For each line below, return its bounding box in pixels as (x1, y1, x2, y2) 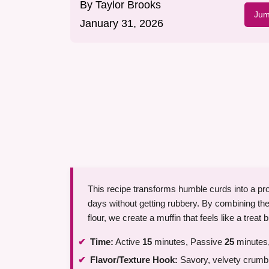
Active (113, 237, 142, 247)
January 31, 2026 (80, 17, 163, 30)
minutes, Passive (152, 237, 225, 247)
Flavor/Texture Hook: (90, 254, 178, 265)
